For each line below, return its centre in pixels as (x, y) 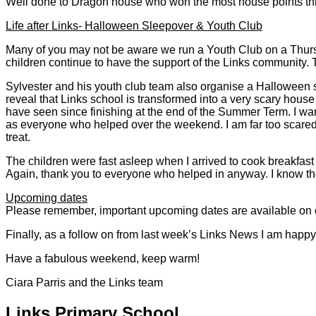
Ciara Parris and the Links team (84, 282)
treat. (19, 137)
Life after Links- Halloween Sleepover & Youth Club (134, 25)
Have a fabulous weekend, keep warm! (103, 258)
